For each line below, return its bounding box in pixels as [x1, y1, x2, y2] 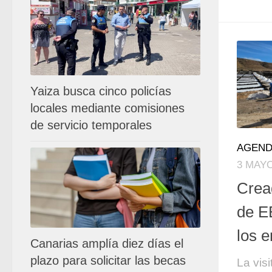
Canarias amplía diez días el [30, 236, 183, 250]
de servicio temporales [30, 118, 152, 132]
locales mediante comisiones [30, 101, 185, 115]
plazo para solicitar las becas [30, 253, 186, 267]
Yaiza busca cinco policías [30, 84, 171, 98]
